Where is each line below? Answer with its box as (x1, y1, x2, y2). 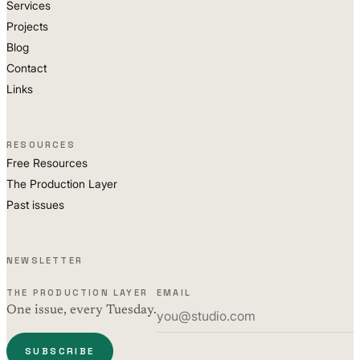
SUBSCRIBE (25, 345, 95, 358)
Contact (6, 61, 47, 75)
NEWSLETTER (6, 255, 83, 266)
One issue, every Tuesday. (6, 304, 157, 317)
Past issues (6, 198, 64, 211)
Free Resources (6, 156, 88, 170)
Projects (6, 19, 48, 33)
